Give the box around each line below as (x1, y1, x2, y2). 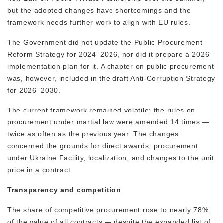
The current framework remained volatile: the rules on (7, 106, 196, 114)
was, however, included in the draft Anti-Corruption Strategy (7, 74, 216, 83)
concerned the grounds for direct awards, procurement (7, 142, 198, 150)
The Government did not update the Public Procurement (7, 38, 203, 47)
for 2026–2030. (7, 86, 61, 95)
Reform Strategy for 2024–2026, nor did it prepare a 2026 (7, 50, 210, 59)
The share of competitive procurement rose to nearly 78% (7, 206, 209, 214)
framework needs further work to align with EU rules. (7, 18, 193, 27)
